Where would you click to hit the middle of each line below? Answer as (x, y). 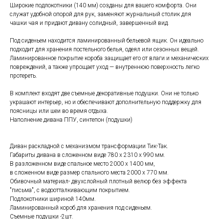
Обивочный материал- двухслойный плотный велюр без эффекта (98, 182)
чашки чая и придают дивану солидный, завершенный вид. (89, 23)
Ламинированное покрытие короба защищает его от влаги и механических (109, 58)
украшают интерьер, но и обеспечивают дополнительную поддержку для (106, 102)
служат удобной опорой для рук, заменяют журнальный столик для (100, 14)
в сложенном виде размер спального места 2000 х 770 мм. (89, 173)
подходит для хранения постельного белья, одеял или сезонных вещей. (104, 50)
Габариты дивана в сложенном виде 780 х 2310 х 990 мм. (88, 155)
